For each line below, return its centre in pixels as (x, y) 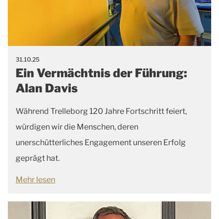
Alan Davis (47, 88)
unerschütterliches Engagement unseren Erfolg (101, 142)
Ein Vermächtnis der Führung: (101, 73)
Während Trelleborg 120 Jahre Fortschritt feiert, (101, 111)
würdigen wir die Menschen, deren (77, 127)
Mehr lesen (35, 179)
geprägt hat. (38, 158)
